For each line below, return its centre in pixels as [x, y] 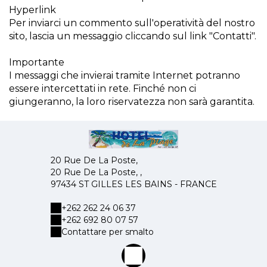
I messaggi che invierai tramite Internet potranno [125, 75]
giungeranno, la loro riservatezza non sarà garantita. [132, 102]
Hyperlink [32, 10]
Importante [37, 62]
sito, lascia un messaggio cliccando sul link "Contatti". [133, 36]
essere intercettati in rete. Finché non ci [103, 89]
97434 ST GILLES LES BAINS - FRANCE [133, 184]
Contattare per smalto [107, 232]
